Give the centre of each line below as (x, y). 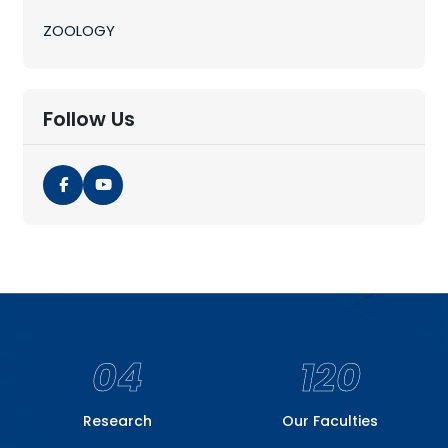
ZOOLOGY (79, 30)
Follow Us (89, 118)
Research (118, 420)
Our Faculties (330, 420)
